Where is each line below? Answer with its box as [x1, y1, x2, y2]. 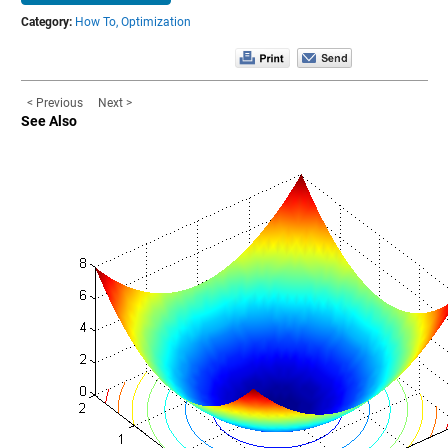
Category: [20, 15, 72, 30]
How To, [74, 15, 118, 30]
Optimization [120, 15, 191, 30]
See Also [20, 113, 77, 130]
